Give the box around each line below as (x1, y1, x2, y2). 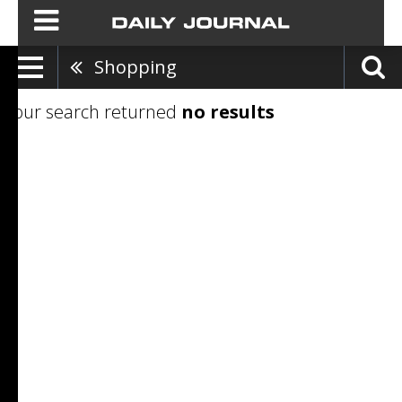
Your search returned (4, 100, 181, 125)
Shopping (94, 55, 177, 80)
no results (181, 100, 275, 125)
